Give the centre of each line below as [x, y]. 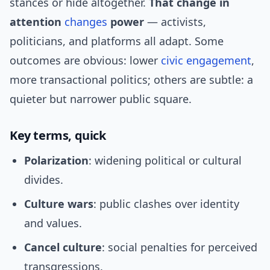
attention [37, 22]
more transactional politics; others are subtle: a [131, 80]
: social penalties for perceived [180, 247]
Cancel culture [63, 247]
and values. [53, 223]
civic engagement [206, 61]
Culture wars [59, 204]
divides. [44, 180]
